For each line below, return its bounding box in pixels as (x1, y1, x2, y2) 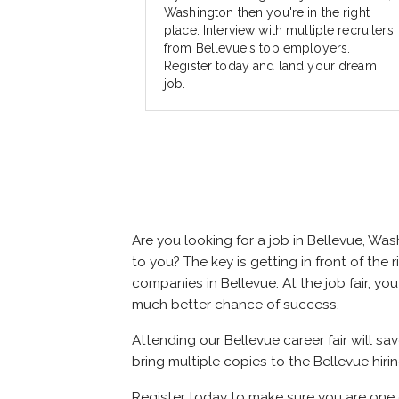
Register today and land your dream (164, 59, 377, 74)
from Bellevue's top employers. (164, 41, 351, 56)
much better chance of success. (132, 297, 339, 313)
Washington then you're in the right (164, 5, 370, 20)
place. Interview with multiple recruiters (164, 23, 394, 38)
